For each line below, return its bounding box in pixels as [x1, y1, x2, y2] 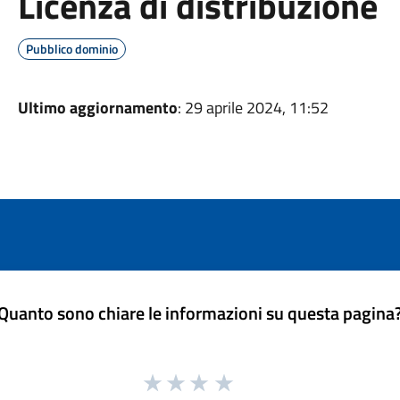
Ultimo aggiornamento [17, 96, 178, 120]
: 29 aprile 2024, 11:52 [177, 96, 329, 120]
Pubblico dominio [25, 39, 118, 58]
